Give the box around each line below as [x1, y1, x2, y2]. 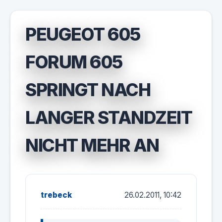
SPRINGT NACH [25, 79, 150, 100]
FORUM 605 [25, 52, 122, 72]
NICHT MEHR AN [25, 135, 159, 156]
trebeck [41, 190, 72, 200]
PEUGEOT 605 [25, 24, 140, 45]
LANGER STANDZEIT [25, 107, 192, 128]
